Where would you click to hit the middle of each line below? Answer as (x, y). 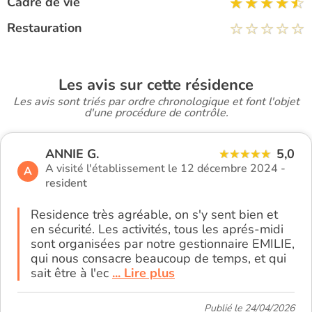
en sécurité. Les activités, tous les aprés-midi (157, 229)
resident (66, 183)
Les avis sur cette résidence (156, 85)
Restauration (45, 28)
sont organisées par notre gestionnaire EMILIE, (163, 243)
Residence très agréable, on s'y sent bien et (154, 214)
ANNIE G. (72, 154)
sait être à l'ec (71, 273)
